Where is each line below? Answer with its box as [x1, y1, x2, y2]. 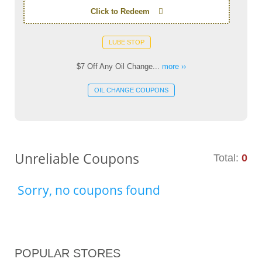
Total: [213, 152, 242, 164]
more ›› [161, 62, 186, 71]
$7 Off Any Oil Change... [76, 62, 162, 71]
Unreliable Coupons [15, 149, 139, 168]
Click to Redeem [90, 7, 150, 16]
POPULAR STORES [15, 247, 120, 260]
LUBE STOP [109, 39, 144, 46]
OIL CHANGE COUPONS [94, 87, 168, 94]
